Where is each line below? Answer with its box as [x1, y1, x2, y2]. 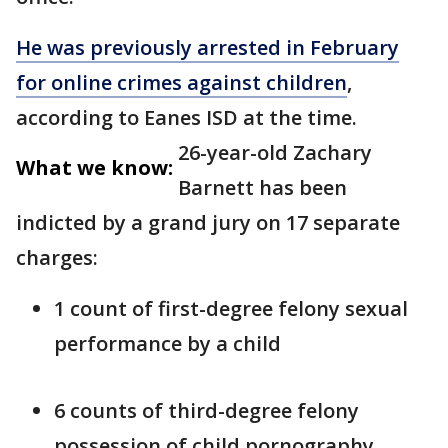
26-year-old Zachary [178, 139, 372, 166]
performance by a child [54, 330, 281, 357]
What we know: [16, 154, 173, 181]
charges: [16, 244, 98, 271]
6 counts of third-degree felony [54, 397, 359, 424]
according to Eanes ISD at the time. [16, 104, 357, 131]
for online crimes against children [16, 69, 347, 96]
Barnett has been [178, 174, 347, 201]
